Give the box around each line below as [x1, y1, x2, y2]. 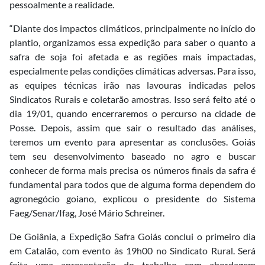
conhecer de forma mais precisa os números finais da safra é [9, 164, 256, 176]
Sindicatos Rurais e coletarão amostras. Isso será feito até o [9, 93, 256, 105]
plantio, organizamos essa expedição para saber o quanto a [9, 36, 256, 48]
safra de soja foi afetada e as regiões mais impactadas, [9, 50, 256, 62]
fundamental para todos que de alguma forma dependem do [9, 178, 256, 190]
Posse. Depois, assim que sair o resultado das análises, [9, 121, 256, 133]
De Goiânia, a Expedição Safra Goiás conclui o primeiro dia [9, 230, 256, 242]
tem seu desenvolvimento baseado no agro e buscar [9, 150, 256, 161]
